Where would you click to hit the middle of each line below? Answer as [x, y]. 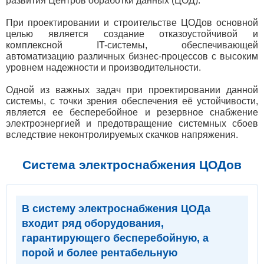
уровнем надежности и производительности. [103, 67]
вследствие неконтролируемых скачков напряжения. [122, 135]
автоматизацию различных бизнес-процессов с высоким [132, 56]
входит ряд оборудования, [93, 223]
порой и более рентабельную [100, 253]
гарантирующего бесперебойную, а [115, 238]
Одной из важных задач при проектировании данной [132, 90]
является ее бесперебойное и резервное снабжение [132, 112]
